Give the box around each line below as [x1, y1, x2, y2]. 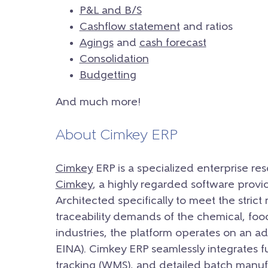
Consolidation [79, 53, 149, 65]
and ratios [179, 21, 233, 33]
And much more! [55, 96, 141, 108]
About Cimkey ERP [55, 128, 178, 143]
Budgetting [79, 69, 136, 81]
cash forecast [139, 37, 206, 49]
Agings [79, 37, 114, 49]
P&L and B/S [79, 5, 142, 17]
